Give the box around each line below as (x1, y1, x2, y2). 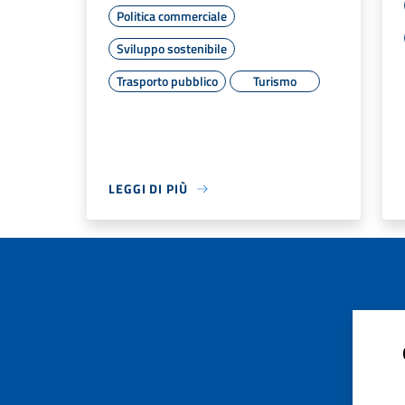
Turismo (253, 71, 297, 91)
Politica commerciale (117, 6, 227, 26)
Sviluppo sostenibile (117, 39, 227, 59)
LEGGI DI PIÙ (108, 179, 188, 199)
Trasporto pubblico (117, 71, 218, 91)
